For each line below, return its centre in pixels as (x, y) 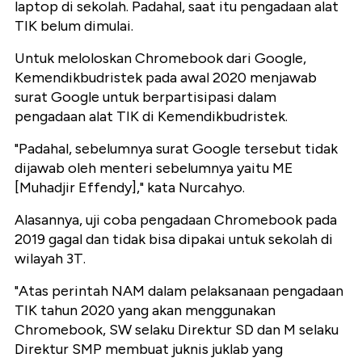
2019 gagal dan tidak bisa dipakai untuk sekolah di (174, 240)
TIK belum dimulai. (74, 26)
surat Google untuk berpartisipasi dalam (145, 97)
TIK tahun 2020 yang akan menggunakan (145, 311)
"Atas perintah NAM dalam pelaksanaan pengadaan (179, 291)
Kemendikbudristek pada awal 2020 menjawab (166, 78)
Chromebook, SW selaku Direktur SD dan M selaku (177, 330)
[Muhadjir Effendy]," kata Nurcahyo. (130, 188)
